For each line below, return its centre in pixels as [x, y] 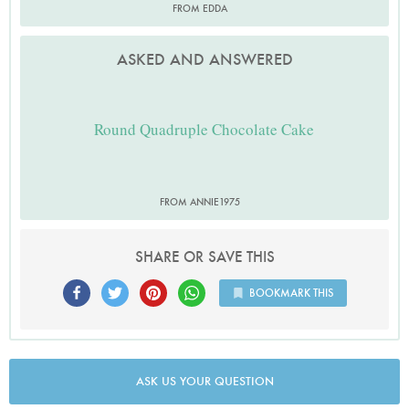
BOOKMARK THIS [291, 293]
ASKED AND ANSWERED [204, 60]
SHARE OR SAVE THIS [204, 257]
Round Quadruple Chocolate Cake [204, 129]
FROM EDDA [200, 9]
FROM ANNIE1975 [200, 202]
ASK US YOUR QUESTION [204, 382]
